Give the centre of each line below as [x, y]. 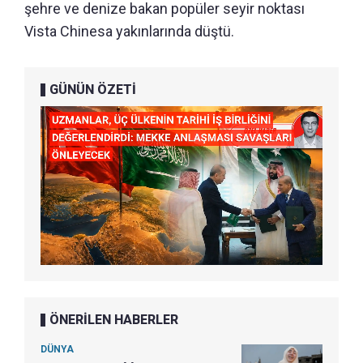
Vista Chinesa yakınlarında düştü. [129, 32]
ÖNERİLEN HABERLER [114, 320]
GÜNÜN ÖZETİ [93, 90]
